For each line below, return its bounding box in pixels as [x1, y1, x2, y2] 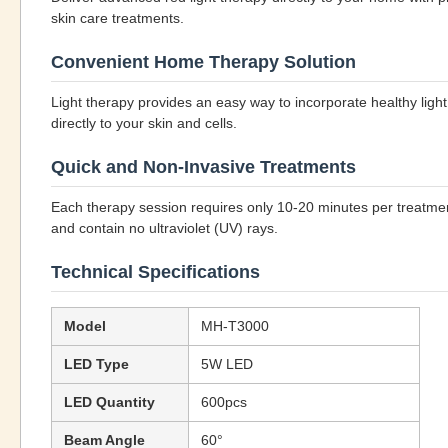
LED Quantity [64, 394, 155, 410]
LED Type [64, 356, 129, 372]
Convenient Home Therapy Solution [51, 52, 356, 72]
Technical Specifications [51, 262, 260, 282]
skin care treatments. [51, 10, 184, 26]
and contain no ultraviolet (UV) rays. [51, 220, 278, 236]
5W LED [201, 356, 253, 372]
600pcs [201, 394, 247, 410]
